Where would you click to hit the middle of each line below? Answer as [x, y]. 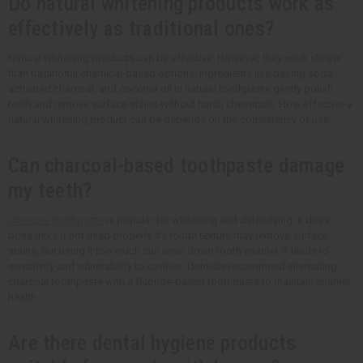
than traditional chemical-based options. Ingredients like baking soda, [171, 73]
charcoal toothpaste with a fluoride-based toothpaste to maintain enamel [179, 281]
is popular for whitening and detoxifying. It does [217, 220]
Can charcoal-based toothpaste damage [176, 165]
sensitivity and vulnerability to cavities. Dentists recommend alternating [173, 266]
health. [23, 297]
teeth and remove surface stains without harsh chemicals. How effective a [180, 104]
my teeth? [50, 190]
